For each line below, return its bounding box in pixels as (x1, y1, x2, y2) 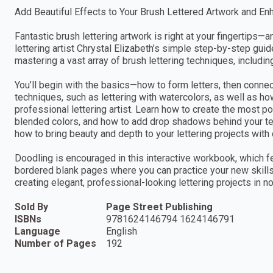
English (106, 225, 137, 237)
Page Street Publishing (106, 200, 213, 213)
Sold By (15, 200, 48, 213)
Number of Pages (15, 237, 96, 249)
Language (15, 225, 60, 237)
